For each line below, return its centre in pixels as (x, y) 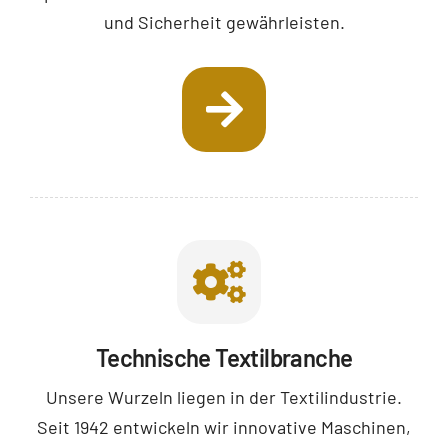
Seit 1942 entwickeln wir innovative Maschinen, (224, 427)
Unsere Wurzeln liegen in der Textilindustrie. (224, 397)
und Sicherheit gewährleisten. (224, 22)
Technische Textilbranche (224, 358)
